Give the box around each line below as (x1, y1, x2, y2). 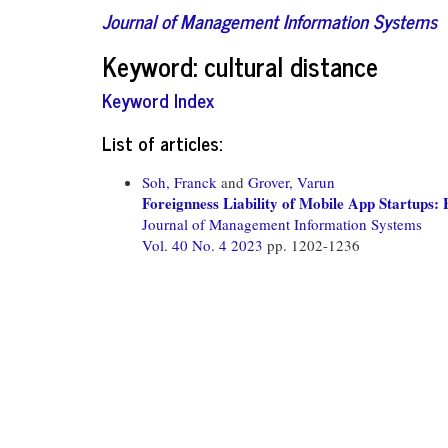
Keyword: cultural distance (102, 43, 378, 87)
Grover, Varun (248, 171, 335, 192)
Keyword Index (102, 84, 214, 115)
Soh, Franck (142, 171, 217, 192)
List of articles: (102, 126, 222, 158)
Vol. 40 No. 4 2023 (142, 234, 267, 255)
